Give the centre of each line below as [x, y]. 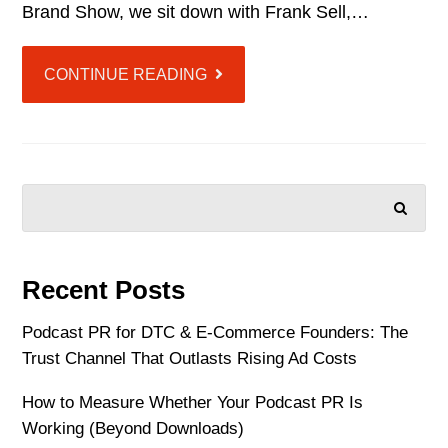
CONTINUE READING [126, 75]
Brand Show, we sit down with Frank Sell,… [196, 12]
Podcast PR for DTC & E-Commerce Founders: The [215, 333]
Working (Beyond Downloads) [133, 429]
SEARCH [342, 204]
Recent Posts [104, 290]
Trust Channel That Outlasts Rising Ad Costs [190, 359]
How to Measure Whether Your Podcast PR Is [193, 403]
